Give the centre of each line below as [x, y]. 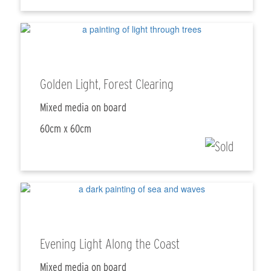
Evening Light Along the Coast [110, 244]
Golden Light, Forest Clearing [107, 84]
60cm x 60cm [66, 129]
